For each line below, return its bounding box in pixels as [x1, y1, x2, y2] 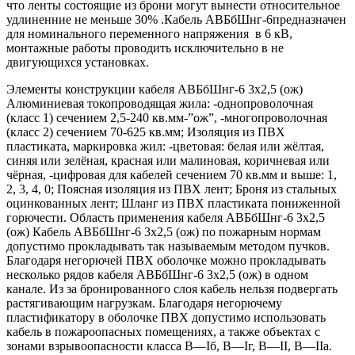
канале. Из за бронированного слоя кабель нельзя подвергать [6, 281, 338, 296]
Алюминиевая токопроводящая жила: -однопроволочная [6, 96, 313, 110]
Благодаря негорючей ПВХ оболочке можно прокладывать [6, 253, 326, 267]
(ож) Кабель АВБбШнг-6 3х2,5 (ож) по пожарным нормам [6, 224, 321, 239]
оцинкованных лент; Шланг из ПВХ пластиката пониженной [6, 196, 341, 210]
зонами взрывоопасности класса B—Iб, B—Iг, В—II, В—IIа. [6, 338, 332, 353]
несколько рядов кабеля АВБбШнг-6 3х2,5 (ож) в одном [6, 267, 308, 281]
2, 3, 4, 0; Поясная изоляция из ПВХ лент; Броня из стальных [6, 181, 337, 196]
